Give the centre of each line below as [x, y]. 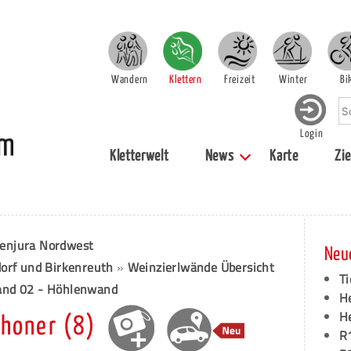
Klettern [186, 80]
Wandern [130, 80]
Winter [293, 80]
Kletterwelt [139, 156]
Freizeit [240, 80]
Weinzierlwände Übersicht [201, 267]
